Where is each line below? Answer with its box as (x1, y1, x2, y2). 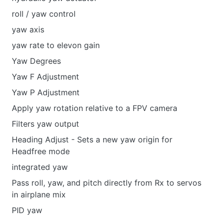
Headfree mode (12, 146, 70, 156)
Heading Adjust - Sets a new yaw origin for (12, 135, 172, 144)
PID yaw (12, 205, 42, 215)
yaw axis (12, 25, 49, 34)
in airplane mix (12, 190, 66, 199)
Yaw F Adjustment (12, 72, 79, 82)
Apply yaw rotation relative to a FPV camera (12, 103, 177, 113)
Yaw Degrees (12, 56, 61, 66)
